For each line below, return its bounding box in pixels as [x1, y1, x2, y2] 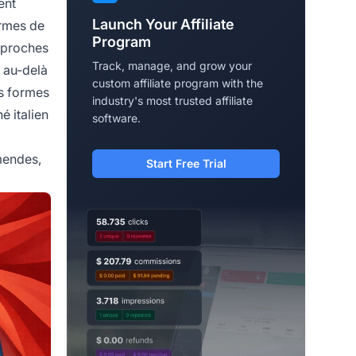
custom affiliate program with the [92, 75, 263, 90]
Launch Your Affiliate [92, 15, 234, 33]
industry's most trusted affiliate [92, 93, 253, 107]
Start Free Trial [145, 156, 226, 170]
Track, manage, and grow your [92, 58, 252, 72]
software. [92, 110, 141, 125]
